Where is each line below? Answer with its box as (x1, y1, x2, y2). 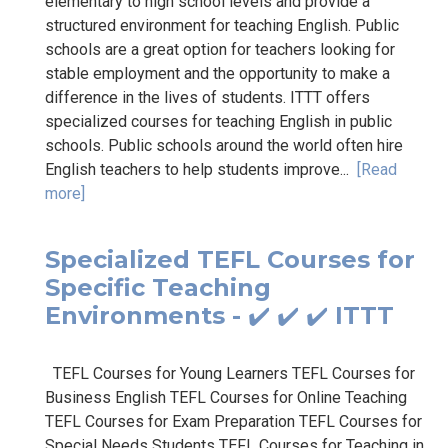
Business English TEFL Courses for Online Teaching (45, 387, 407, 407)
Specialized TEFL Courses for (45, 244, 415, 274)
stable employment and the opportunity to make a (45, 63, 390, 83)
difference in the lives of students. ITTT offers (45, 87, 370, 107)
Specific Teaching (45, 272, 271, 302)
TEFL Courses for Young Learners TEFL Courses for (45, 363, 415, 383)
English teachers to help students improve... (45, 159, 357, 179)
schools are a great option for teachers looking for (45, 39, 395, 59)
